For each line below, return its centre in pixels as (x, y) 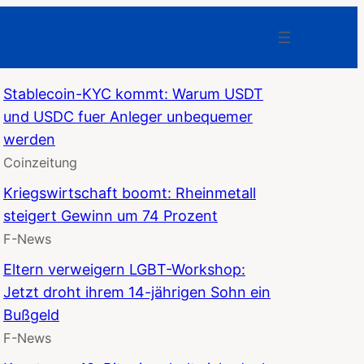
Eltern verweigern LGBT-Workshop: (124, 269)
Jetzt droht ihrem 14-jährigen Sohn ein (137, 292)
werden (29, 139)
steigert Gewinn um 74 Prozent (110, 215)
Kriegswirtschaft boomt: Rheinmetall (130, 193)
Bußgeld (31, 314)
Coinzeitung (40, 162)
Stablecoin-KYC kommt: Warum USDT (133, 93)
